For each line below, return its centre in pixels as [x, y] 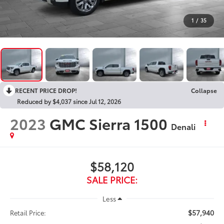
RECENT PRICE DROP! [46, 90]
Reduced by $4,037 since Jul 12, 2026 [69, 101]
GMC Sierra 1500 [109, 123]
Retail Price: [28, 212]
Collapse [204, 90]
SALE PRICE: [112, 179]
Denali [183, 126]
